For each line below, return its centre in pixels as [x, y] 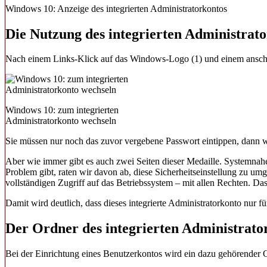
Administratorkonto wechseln [61, 121]
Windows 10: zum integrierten [62, 110]
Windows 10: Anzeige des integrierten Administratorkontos [116, 8]
